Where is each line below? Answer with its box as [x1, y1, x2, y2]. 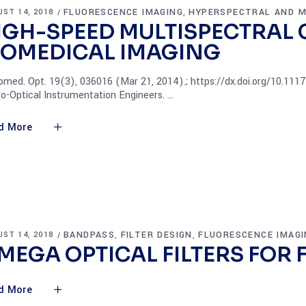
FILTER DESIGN [120, 229, 193, 241]
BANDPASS [64, 229, 115, 241]
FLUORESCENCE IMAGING [64, 6, 183, 18]
